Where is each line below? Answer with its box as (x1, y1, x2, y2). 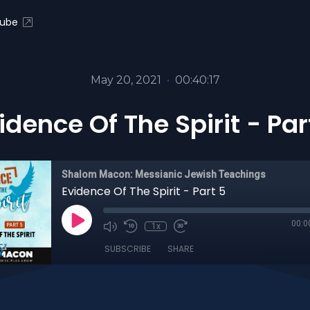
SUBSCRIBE (104, 243, 151, 255)
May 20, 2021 (90, 73, 161, 86)
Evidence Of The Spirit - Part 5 (62, 183, 226, 199)
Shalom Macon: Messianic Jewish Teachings (62, 169, 266, 180)
